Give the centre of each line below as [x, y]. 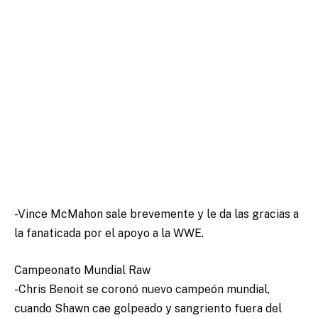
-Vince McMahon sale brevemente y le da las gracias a [157, 214]
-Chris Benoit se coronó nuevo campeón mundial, [142, 289]
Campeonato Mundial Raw [82, 270]
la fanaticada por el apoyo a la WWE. [109, 233]
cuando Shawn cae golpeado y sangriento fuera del [148, 308]
